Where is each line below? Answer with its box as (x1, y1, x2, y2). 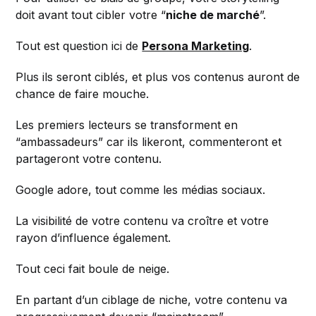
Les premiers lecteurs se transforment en (16, 118, 238, 133)
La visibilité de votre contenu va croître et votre (16, 214, 269, 229)
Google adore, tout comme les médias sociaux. (16, 183, 266, 197)
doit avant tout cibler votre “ (16, 8, 166, 23)
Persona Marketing (142, 39, 250, 54)
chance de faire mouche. (16, 87, 150, 102)
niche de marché (166, 8, 260, 23)
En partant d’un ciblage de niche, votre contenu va (16, 293, 288, 308)
